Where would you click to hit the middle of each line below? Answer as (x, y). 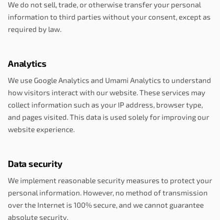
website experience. (41, 129)
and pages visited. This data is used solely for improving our (109, 117)
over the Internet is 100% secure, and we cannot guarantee (106, 205)
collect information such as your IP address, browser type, (105, 105)
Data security (35, 164)
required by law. (35, 29)
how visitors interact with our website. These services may (107, 92)
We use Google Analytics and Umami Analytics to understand (110, 80)
